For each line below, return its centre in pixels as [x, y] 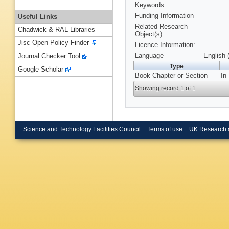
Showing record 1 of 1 [166, 89]
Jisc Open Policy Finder [53, 43]
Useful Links [38, 16]
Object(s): [150, 34]
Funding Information [164, 16]
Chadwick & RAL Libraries [56, 30]
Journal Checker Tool [49, 56]
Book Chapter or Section [171, 76]
